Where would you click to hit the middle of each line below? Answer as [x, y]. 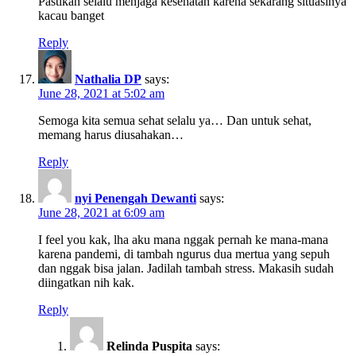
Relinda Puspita [149, 346]
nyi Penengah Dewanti [135, 198]
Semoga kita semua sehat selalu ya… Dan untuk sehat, [175, 120]
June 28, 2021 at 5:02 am [101, 93]
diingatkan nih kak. [86, 282]
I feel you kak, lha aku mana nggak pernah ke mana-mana [183, 239]
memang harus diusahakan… [111, 134]
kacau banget [71, 15]
